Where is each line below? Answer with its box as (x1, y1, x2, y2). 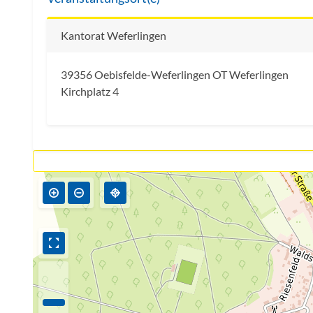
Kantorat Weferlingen (61, 29, 166, 43)
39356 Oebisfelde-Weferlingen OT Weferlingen (61, 68, 289, 82)
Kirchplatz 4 (61, 85, 119, 99)
